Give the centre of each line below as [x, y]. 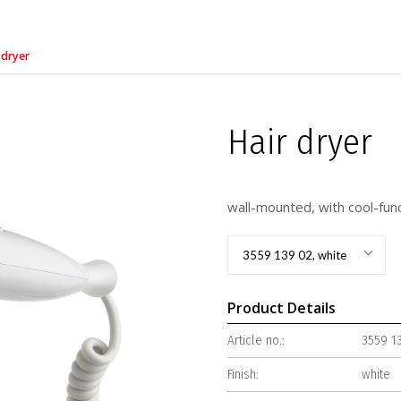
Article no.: [256, 340]
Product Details [282, 308]
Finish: [243, 374]
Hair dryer [300, 142]
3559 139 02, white [294, 255]
